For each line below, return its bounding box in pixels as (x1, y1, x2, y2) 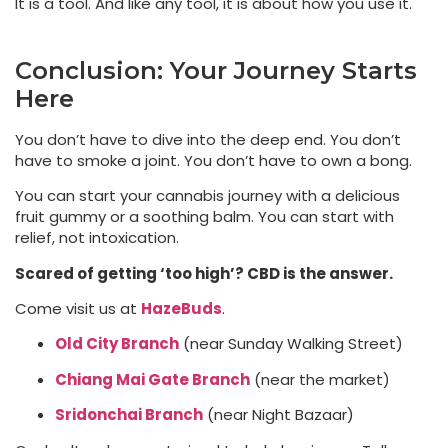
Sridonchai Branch (55, 404, 203, 426)
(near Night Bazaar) (203, 404, 354, 426)
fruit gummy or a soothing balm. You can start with (15, 206, 394, 228)
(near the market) (250, 368, 390, 390)
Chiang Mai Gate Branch (55, 368, 250, 390)
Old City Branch (55, 333, 179, 355)
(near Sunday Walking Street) (179, 333, 403, 355)
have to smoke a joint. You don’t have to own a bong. (15, 149, 412, 171)
